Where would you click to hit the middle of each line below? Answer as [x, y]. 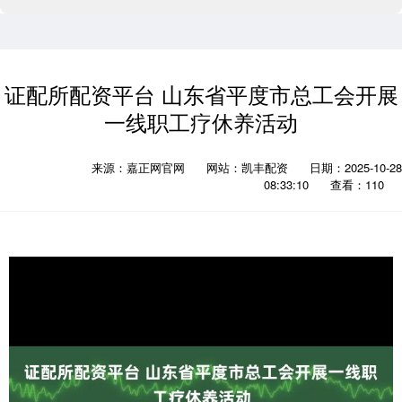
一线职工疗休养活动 [201, 122]
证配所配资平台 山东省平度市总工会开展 [201, 94]
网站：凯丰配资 [247, 167]
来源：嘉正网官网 [140, 167]
